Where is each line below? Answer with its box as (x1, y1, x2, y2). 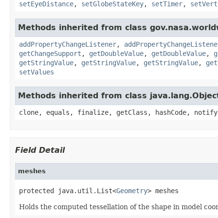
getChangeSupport (19, 49, 81, 57)
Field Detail (15, 145, 65, 155)
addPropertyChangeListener (19, 40, 116, 48)
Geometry (116, 186, 147, 195)
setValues (19, 68, 54, 76)
